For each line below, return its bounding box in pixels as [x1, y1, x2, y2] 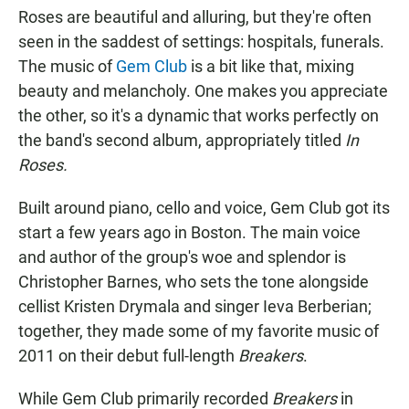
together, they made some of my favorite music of [18, 321, 379, 341]
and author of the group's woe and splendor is [18, 247, 346, 267]
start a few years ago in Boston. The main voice [18, 223, 361, 243]
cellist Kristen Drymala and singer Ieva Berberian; [18, 297, 372, 317]
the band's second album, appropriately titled [18, 131, 345, 151]
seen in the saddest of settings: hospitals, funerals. [18, 32, 384, 52]
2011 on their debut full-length [18, 346, 238, 366]
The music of [18, 57, 116, 77]
